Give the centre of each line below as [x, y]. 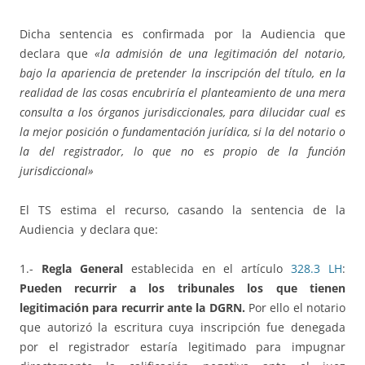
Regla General [82, 269]
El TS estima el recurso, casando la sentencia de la [182, 210]
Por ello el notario [295, 308]
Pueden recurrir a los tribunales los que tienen [182, 288]
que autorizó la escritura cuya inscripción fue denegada [182, 328]
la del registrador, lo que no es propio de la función [182, 152]
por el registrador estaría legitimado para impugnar [182, 347]
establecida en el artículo [207, 269]
